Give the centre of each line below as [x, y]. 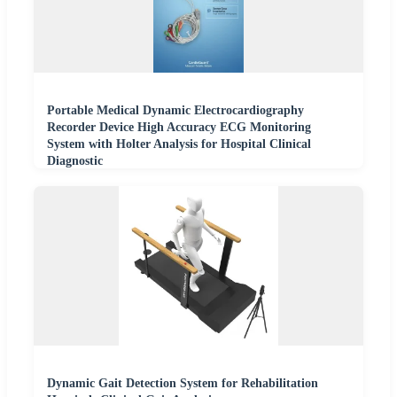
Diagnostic [75, 161]
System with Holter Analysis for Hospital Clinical [179, 144]
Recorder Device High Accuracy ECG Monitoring [179, 128]
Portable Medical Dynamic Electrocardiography [175, 111]
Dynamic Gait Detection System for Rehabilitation [183, 384]
